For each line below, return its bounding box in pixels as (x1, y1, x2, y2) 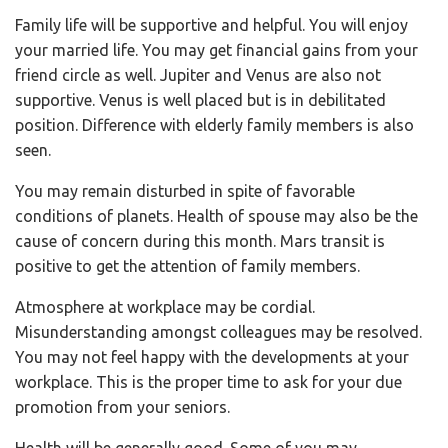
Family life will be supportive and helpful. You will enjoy (15, 15, 408, 34)
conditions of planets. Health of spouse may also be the (15, 206, 418, 225)
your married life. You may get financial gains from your (15, 40, 418, 59)
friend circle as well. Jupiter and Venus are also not (15, 65, 381, 84)
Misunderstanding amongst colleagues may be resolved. (15, 322, 422, 341)
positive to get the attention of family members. (15, 256, 360, 275)
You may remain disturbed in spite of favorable (15, 181, 355, 200)
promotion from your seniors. (15, 397, 230, 416)
